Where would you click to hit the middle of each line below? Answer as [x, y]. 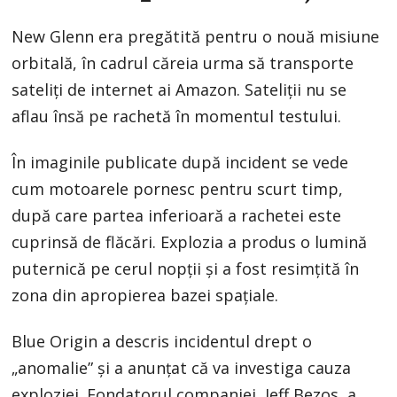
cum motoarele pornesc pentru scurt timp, [178, 189]
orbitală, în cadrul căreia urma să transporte [183, 63]
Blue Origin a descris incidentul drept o [162, 342]
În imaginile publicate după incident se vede [180, 163]
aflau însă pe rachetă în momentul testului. [177, 117]
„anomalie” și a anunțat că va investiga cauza [182, 368]
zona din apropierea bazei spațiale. [145, 296]
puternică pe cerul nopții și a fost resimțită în [186, 269]
